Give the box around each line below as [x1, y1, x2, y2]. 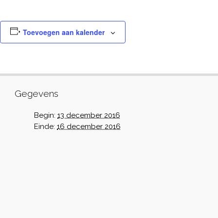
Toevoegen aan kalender [22, 27, 105, 37]
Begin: [34, 111, 55, 120]
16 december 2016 [57, 122, 121, 131]
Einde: [34, 122, 55, 131]
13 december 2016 [57, 111, 120, 120]
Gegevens [15, 88, 58, 99]
